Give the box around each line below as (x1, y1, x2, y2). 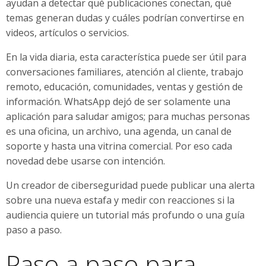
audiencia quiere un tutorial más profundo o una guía (6, 208, 245, 221)
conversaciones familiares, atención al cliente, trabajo (6, 65, 243, 78)
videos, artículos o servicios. (6, 26, 129, 39)
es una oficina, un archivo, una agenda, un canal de (6, 124, 232, 138)
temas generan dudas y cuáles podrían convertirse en (6, 11, 244, 24)
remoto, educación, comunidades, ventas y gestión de (6, 80, 243, 93)
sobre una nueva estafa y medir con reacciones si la (6, 193, 235, 207)
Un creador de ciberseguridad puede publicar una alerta (6, 178, 255, 192)
